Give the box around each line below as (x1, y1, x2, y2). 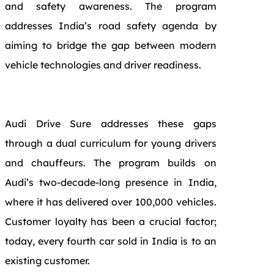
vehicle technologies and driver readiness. (5, 58, 201, 71)
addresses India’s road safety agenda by (5, 19, 217, 32)
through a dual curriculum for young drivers (5, 136, 217, 149)
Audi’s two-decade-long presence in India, (5, 176, 217, 188)
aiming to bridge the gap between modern (5, 39, 217, 51)
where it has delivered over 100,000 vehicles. (5, 195, 217, 208)
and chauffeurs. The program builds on (5, 156, 217, 169)
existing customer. (5, 254, 90, 267)
